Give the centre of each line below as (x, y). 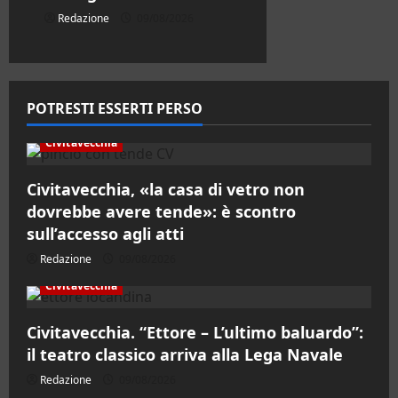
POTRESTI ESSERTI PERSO (115, 109)
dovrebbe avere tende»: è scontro (161, 212)
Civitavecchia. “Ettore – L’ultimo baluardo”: (195, 333)
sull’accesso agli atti (105, 234)
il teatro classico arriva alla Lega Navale (185, 355)
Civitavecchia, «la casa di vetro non (166, 190)
